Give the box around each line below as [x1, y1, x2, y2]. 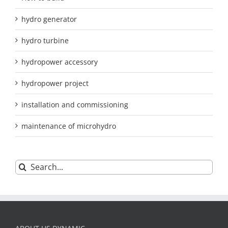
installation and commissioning [21, 99, 128, 109]
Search [15, 159, 38, 169]
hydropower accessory [21, 56, 98, 67]
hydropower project [21, 78, 89, 88]
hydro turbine [21, 35, 69, 45]
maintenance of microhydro [21, 121, 116, 131]
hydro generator [21, 14, 77, 24]
